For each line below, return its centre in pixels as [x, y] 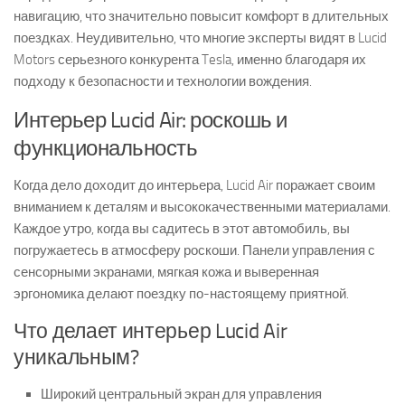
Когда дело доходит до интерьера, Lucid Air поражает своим [194, 185]
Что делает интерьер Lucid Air [151, 331]
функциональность [105, 147]
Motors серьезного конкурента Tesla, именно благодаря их [190, 59]
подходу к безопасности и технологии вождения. [163, 81]
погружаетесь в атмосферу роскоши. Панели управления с [194, 250]
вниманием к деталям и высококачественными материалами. [202, 207]
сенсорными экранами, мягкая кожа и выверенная [166, 272]
